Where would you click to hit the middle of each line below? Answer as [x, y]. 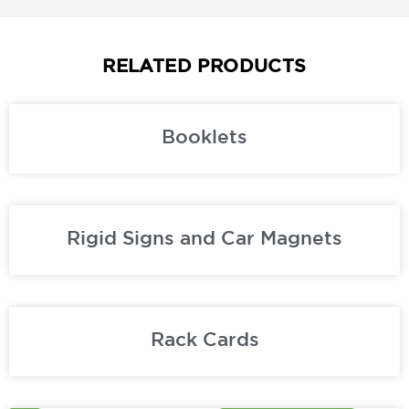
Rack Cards [204, 338]
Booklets [204, 136]
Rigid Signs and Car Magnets [204, 237]
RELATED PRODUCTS [204, 65]
